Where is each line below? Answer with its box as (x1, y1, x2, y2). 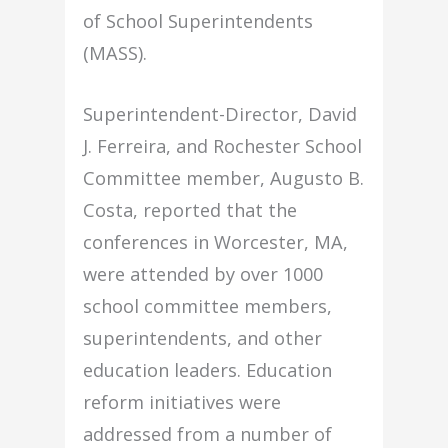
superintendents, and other (83, 326, 323, 351)
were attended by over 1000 (83, 262, 324, 287)
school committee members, (83, 294, 333, 319)
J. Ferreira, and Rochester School (83, 134, 363, 159)
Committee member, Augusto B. (83, 166, 365, 191)
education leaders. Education (83, 358, 333, 383)
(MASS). (83, 41, 148, 66)
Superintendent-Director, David (83, 102, 358, 127)
